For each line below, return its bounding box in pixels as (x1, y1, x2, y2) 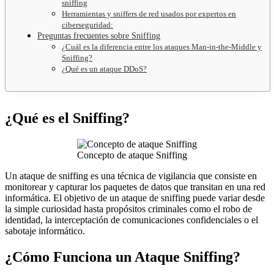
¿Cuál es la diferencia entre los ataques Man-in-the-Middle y (62, 42, 262, 51)
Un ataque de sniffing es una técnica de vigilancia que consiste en (5, 170, 257, 181)
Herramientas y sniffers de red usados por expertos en (62, 9, 236, 18)
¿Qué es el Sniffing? (5, 109, 130, 126)
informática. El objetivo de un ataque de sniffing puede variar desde (5, 192, 265, 203)
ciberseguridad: (62, 20, 113, 29)
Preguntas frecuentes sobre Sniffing (37, 31, 160, 40)
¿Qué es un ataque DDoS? (62, 64, 147, 73)
